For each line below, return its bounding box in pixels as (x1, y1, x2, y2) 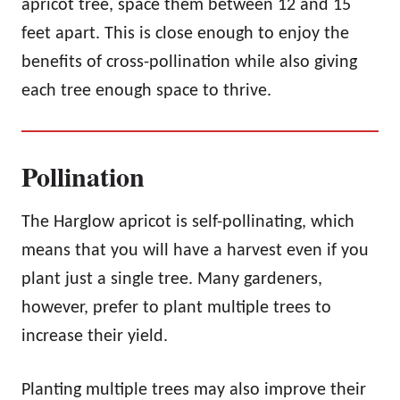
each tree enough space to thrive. (21, 81, 276, 100)
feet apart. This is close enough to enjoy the (21, 24, 349, 43)
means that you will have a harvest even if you (21, 241, 369, 260)
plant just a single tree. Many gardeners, (21, 270, 322, 288)
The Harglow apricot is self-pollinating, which (21, 212, 354, 231)
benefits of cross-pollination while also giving (21, 53, 357, 71)
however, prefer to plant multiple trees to (21, 298, 331, 317)
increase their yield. (21, 327, 172, 346)
